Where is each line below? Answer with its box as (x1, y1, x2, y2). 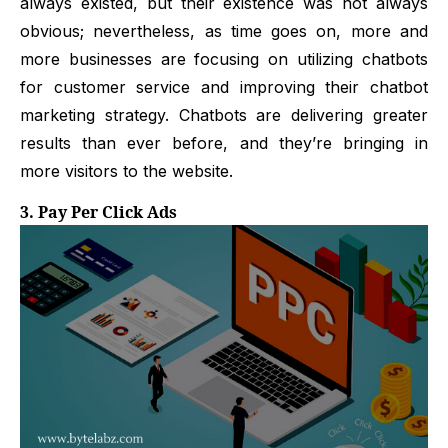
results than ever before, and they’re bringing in (20, 133, 428, 154)
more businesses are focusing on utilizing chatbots (20, 49, 428, 70)
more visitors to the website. (20, 161, 233, 182)
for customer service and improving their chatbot (20, 77, 428, 98)
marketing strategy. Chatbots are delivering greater (20, 105, 428, 126)
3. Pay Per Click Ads (20, 203, 177, 224)
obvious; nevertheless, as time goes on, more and (20, 21, 428, 42)
